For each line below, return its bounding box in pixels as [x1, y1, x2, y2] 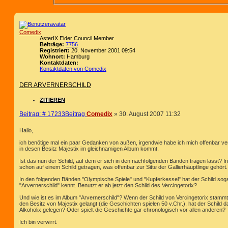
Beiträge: [40, 41, 64, 47]
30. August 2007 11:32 [119, 110, 181, 118]
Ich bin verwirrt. [19, 219, 58, 225]
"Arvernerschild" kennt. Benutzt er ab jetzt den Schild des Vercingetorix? [19, 182, 197, 189]
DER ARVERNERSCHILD [19, 81, 91, 88]
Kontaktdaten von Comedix [40, 65, 106, 72]
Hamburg [65, 53, 90, 60]
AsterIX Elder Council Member [40, 35, 114, 41]
